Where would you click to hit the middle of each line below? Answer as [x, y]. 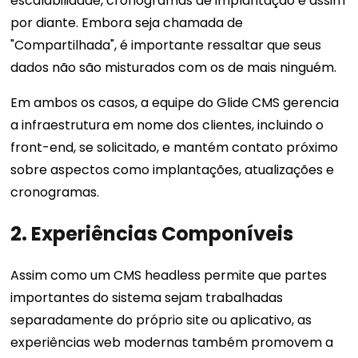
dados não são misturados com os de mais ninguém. [174, 68]
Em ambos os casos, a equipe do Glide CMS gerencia [175, 103]
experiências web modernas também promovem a [172, 343]
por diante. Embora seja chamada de [127, 23]
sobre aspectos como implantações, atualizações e [173, 170]
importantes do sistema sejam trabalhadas [147, 298]
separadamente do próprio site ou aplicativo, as [161, 320]
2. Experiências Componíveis [152, 234]
